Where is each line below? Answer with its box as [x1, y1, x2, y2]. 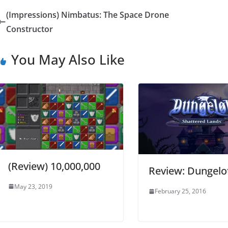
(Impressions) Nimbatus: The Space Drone [6, 9, 169, 21]
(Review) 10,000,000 [8, 159, 100, 173]
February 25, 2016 [155, 187, 206, 196]
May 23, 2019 [14, 182, 52, 191]
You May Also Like [11, 50, 125, 69]
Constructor [6, 23, 53, 35]
